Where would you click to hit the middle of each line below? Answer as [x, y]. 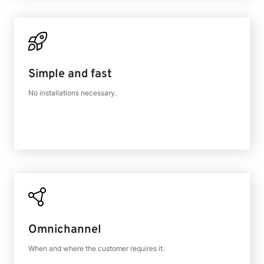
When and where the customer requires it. [96, 248]
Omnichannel [65, 230]
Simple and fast [70, 74]
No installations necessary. [72, 93]
